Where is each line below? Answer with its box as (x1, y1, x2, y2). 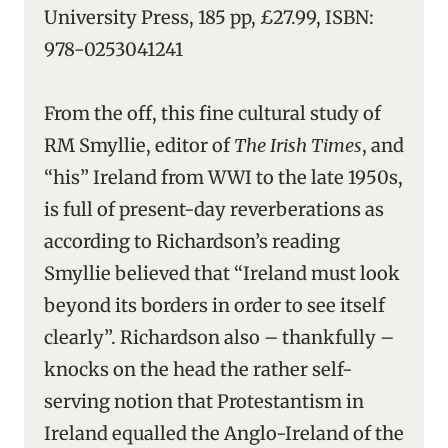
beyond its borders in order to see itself (44, 294, 385, 317)
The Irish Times (234, 134, 362, 157)
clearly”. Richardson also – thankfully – (44, 326, 394, 349)
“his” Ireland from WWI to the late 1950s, (44, 166, 403, 189)
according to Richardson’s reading (44, 230, 340, 253)
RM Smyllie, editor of (44, 134, 234, 157)
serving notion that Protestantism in (44, 390, 364, 413)
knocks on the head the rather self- (44, 358, 353, 381)
